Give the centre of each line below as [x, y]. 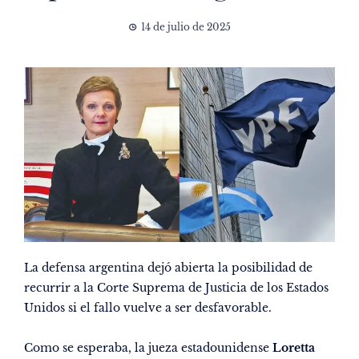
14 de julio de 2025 [186, 27]
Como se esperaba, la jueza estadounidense [148, 348]
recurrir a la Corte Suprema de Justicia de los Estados [176, 288]
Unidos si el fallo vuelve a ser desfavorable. [148, 308]
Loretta [294, 348]
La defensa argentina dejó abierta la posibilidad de [168, 268]
